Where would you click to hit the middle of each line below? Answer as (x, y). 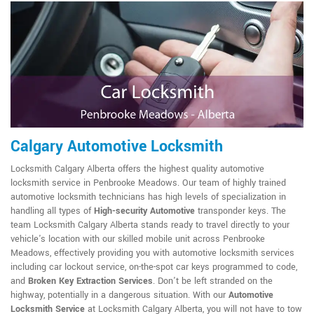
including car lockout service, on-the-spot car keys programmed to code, (154, 267)
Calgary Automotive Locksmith (117, 147)
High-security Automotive (144, 211)
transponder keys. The (240, 211)
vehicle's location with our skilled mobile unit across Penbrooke (138, 239)
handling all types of (52, 211)
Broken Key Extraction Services (90, 281)
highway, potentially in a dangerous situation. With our (120, 295)
